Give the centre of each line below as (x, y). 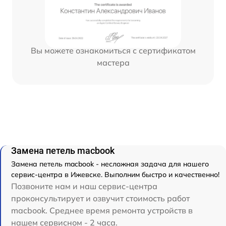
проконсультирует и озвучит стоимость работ (100, 198)
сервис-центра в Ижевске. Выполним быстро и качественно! (115, 174)
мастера (113, 63)
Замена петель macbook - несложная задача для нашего (110, 164)
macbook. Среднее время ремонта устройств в (102, 210)
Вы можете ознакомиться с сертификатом (113, 51)
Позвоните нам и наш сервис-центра (84, 186)
